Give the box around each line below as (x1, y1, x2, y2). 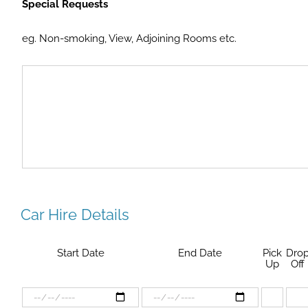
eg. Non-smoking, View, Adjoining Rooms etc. (22, 32, 236, 45)
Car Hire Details (21, 206, 129, 223)
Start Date (56, 247, 104, 259)
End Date (178, 247, 222, 259)
